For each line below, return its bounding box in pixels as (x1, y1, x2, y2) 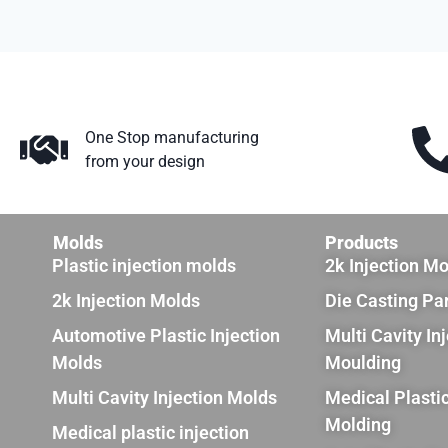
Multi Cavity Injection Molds (52, 387, 277, 408)
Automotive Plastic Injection (52, 325, 280, 346)
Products (325, 232, 399, 253)
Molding (325, 414, 392, 435)
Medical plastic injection (52, 422, 249, 443)
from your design (85, 152, 205, 171)
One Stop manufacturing (85, 128, 259, 147)
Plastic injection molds (52, 255, 236, 276)
